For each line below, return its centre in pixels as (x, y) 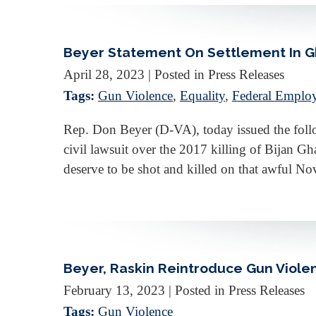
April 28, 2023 (104, 74)
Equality (202, 95)
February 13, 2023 (114, 291)
